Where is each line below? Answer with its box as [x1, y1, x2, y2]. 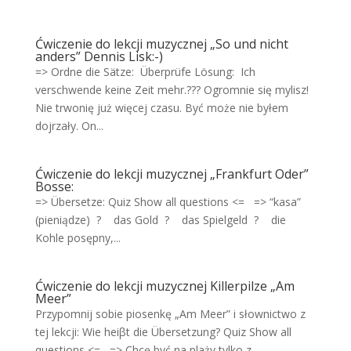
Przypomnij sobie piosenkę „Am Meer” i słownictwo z [34, 306, 306, 321]
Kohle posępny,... [34, 230, 121, 245]
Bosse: [34, 178, 74, 195]
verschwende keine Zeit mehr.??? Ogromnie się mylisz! [34, 82, 309, 97]
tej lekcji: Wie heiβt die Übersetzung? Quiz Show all [34, 324, 291, 339]
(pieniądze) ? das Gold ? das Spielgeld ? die [34, 212, 286, 227]
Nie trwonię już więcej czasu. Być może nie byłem [34, 100, 288, 115]
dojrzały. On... [34, 118, 103, 133]
